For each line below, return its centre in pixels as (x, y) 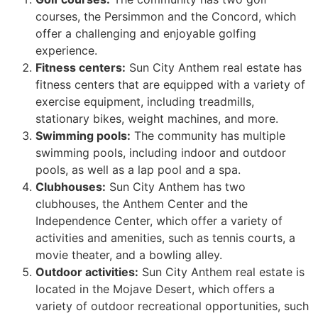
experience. (66, 51)
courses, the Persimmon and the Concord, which (166, 17)
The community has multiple (208, 136)
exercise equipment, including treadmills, (145, 102)
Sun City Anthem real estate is (221, 272)
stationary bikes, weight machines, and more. (157, 119)
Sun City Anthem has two (176, 187)
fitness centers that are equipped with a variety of (170, 85)
